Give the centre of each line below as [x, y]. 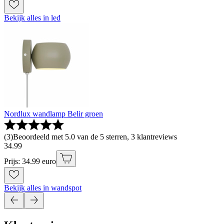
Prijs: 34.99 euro [30, 161]
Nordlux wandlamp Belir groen [53, 114]
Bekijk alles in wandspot [43, 188]
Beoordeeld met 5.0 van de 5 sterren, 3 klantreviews [95, 137]
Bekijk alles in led [32, 18]
